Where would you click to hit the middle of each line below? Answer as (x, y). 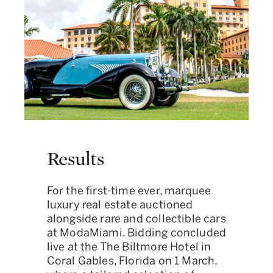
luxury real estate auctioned (120, 205)
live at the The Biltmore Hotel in (129, 247)
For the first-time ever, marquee (129, 191)
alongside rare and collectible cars (136, 219)
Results (75, 159)
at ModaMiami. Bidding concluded (136, 233)
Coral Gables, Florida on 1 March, (132, 261)
